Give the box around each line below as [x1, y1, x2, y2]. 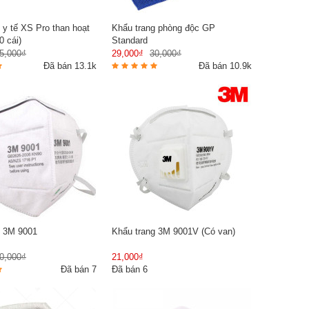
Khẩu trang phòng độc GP [112, 22, 215, 33]
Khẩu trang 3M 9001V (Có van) [112, 226, 235, 237]
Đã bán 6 [112, 263, 148, 275]
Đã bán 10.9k [199, 60, 252, 71]
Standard [112, 34, 148, 46]
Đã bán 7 [61, 263, 97, 275]
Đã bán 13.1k [43, 60, 97, 71]
